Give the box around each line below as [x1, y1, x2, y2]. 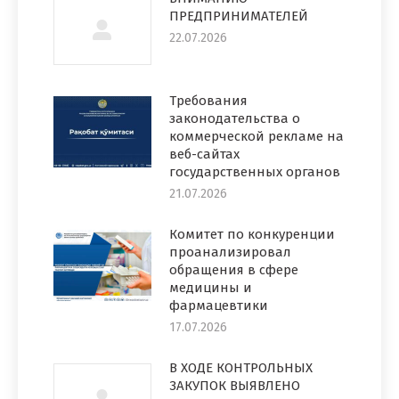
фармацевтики [169, 297, 268, 314]
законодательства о [169, 110, 300, 127]
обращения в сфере [169, 262, 298, 279]
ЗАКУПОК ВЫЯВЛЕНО [169, 378, 300, 395]
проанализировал [169, 244, 291, 261]
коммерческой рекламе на [169, 128, 344, 145]
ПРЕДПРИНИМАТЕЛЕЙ [169, 8, 308, 25]
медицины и [169, 280, 252, 297]
